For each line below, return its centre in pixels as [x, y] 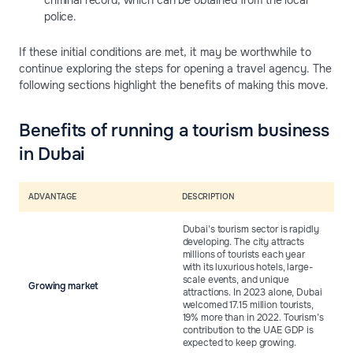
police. [61, 17]
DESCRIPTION [208, 197]
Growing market [64, 286]
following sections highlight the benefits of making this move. [174, 85]
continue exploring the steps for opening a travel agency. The [175, 69]
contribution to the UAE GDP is [248, 331]
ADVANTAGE [53, 197]
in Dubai [52, 155]
